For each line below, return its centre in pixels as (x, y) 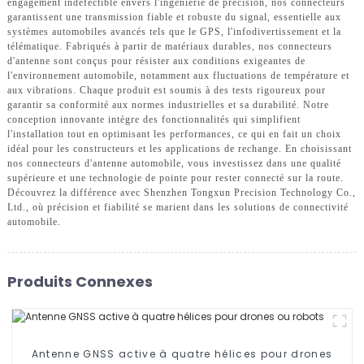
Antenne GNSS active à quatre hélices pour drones (182, 353)
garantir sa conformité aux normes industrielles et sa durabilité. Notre (168, 104)
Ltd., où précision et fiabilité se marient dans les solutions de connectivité (178, 207)
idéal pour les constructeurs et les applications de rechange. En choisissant (179, 148)
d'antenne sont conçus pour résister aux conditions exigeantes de (156, 61)
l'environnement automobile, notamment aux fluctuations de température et (178, 75)
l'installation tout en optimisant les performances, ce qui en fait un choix (174, 134)
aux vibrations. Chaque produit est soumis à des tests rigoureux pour (166, 90)
